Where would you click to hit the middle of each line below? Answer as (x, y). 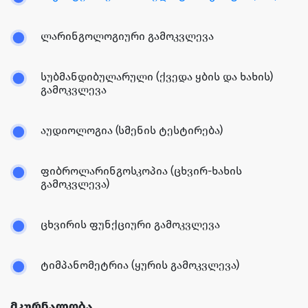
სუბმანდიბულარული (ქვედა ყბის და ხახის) (157, 77)
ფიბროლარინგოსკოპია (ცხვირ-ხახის (141, 171)
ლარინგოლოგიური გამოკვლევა (127, 36)
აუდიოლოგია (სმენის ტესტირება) (132, 131)
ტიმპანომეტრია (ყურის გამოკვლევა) (140, 265)
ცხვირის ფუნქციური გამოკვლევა (130, 225)
